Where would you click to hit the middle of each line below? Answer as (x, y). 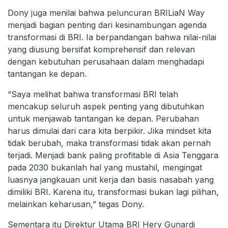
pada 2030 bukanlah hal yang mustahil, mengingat (105, 167)
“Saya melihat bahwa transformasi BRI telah (93, 94)
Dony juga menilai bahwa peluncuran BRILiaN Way (106, 12)
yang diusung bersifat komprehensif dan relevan (101, 49)
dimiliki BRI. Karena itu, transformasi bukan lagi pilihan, (113, 192)
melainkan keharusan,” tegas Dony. (76, 204)
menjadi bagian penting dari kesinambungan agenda (107, 25)
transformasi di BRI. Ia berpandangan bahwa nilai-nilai (112, 37)
